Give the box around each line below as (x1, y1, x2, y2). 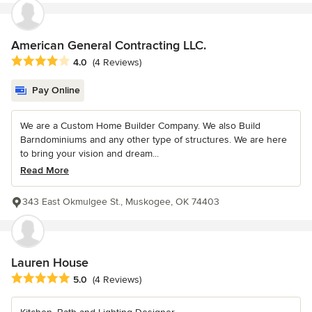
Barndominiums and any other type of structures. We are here (20, 133, 287, 146)
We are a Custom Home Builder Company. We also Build (20, 119, 260, 132)
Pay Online (32, 84, 80, 96)
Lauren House (11, 254, 88, 270)
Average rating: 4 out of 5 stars (10, 54, 159, 68)
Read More (20, 164, 69, 176)
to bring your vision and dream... (20, 147, 159, 159)
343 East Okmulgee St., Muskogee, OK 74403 (22, 195, 219, 208)
